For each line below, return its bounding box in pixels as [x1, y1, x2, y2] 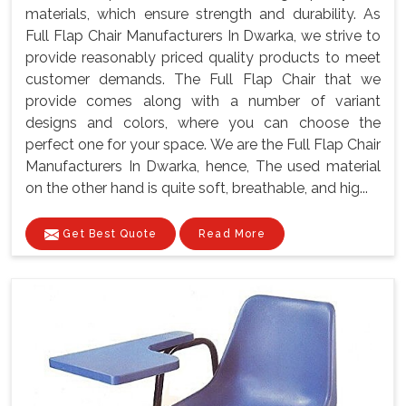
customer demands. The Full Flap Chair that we [25, 70, 381, 88]
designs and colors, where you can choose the [25, 113, 381, 131]
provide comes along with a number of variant [25, 92, 381, 110]
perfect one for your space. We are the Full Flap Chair [25, 135, 381, 153]
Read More [198, 227, 266, 240]
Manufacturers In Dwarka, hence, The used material [25, 157, 381, 175]
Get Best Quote [59, 227, 157, 240]
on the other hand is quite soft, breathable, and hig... [25, 179, 368, 197]
